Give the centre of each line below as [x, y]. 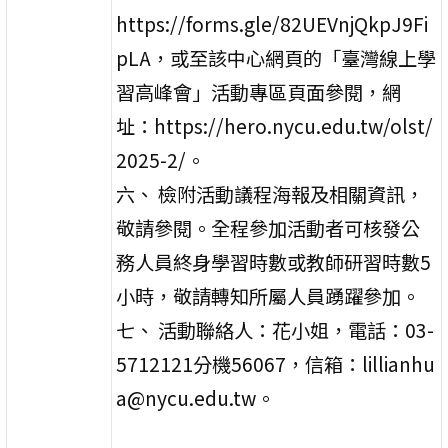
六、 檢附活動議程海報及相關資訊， [270, 193]
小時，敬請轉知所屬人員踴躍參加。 [268, 295]
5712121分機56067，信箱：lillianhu [276, 363]
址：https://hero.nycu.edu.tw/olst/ [275, 125]
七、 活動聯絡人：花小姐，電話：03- [275, 329]
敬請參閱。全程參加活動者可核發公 [268, 227]
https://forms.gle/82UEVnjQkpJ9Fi [272, 23]
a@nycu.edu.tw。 [196, 397]
